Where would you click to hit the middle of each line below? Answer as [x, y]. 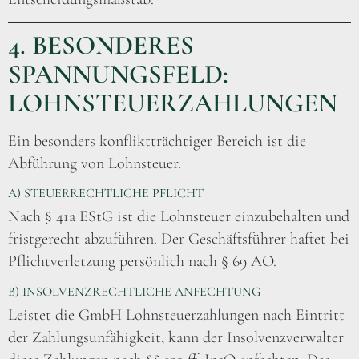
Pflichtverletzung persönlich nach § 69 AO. [142, 262]
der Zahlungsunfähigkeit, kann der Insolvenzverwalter [176, 337]
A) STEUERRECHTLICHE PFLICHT [106, 194]
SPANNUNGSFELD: [118, 74]
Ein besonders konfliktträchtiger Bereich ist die [157, 141]
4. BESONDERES [101, 45]
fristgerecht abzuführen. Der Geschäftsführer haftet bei [179, 239]
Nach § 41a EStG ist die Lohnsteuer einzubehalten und [179, 217]
